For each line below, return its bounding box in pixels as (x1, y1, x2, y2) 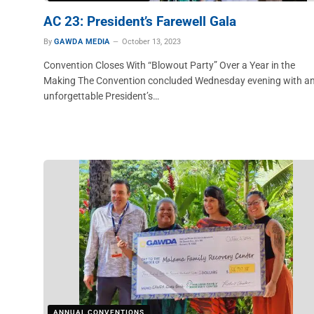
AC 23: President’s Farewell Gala (43, 13, 236, 29)
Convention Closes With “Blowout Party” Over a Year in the (43, 60, 295, 71)
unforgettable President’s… (43, 90, 159, 102)
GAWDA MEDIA (54, 37, 110, 46)
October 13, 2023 (121, 37, 181, 46)
